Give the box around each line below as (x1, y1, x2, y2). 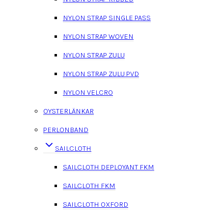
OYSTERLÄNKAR (43, 106, 94, 115)
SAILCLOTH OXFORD (63, 199, 128, 209)
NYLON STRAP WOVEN (63, 31, 134, 41)
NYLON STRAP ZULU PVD (63, 69, 139, 78)
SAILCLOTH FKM (63, 181, 115, 190)
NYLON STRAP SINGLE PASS (63, 13, 151, 22)
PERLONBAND (43, 125, 88, 134)
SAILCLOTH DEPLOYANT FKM (63, 162, 154, 171)
